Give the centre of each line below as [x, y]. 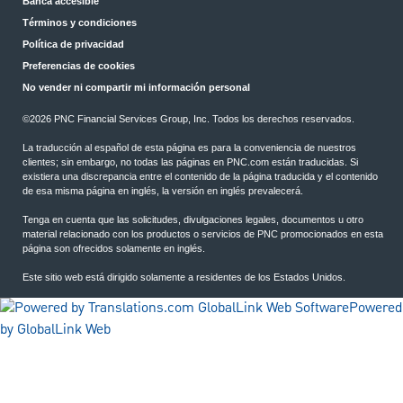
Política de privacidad [73, 45]
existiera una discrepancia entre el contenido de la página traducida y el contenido [200, 177]
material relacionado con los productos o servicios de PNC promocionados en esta [203, 234]
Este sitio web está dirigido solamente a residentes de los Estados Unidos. [184, 278]
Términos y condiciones [80, 23]
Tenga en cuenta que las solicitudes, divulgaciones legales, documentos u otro [193, 220]
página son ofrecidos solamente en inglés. [114, 249]
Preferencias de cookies [79, 66]
